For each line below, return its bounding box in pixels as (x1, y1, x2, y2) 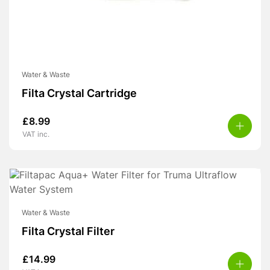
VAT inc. (22, 131, 49, 139)
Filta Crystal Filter (22, 227, 115, 239)
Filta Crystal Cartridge (22, 89, 137, 101)
